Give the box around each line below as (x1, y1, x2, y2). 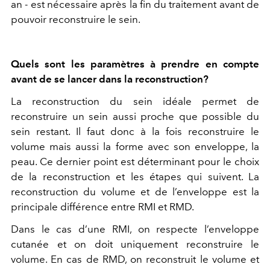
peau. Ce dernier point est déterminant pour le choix (11, 155, 259, 168)
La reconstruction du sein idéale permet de (11, 95, 259, 107)
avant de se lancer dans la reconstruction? (11, 72, 209, 85)
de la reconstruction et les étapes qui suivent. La (11, 170, 259, 183)
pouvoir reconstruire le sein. (11, 13, 142, 25)
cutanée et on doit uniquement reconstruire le (11, 237, 259, 250)
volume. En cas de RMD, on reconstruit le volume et (11, 253, 259, 265)
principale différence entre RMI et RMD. (11, 200, 196, 213)
